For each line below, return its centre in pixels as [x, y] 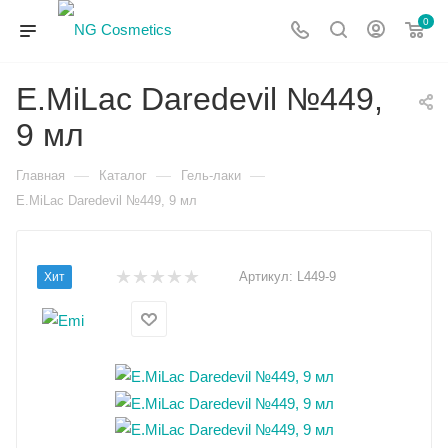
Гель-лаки [211, 175]
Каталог [123, 175]
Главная [40, 175]
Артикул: [266, 276]
